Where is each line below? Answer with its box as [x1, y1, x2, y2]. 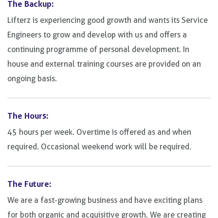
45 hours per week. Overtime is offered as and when [7, 127, 191, 137]
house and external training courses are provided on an [7, 59, 201, 69]
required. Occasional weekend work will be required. [7, 142, 191, 152]
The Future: [7, 179, 52, 189]
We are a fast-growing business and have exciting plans [7, 196, 202, 205]
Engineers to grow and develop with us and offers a [7, 30, 187, 40]
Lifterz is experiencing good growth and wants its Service [7, 16, 208, 25]
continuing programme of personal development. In [7, 45, 189, 54]
